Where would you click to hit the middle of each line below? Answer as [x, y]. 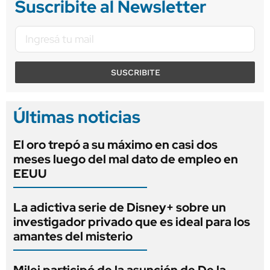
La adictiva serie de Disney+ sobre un [120, 207]
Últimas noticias [77, 117]
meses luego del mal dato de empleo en [126, 159]
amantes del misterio [73, 236]
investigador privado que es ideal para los [132, 221]
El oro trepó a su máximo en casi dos [115, 144]
